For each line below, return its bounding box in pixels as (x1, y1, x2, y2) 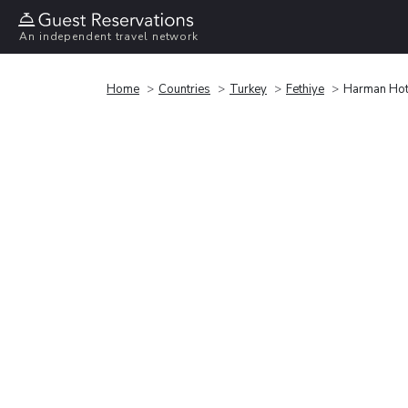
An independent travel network (19, 29, 199, 45)
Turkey (229, 80, 267, 97)
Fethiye (286, 80, 324, 97)
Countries (158, 80, 210, 97)
